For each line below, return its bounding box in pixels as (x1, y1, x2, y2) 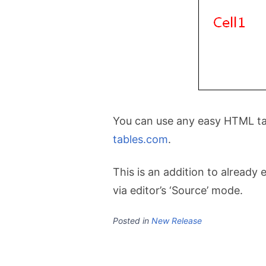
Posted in (113, 215, 151, 226)
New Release (151, 215, 202, 226)
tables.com (113, 132, 168, 145)
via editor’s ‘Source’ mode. (113, 183, 243, 197)
